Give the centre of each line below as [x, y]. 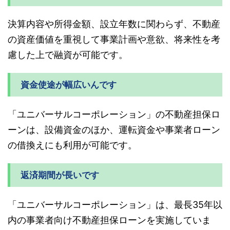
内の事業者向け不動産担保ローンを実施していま [109, 220]
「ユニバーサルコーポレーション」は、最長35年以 [115, 205]
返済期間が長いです [60, 175]
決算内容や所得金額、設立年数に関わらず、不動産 [114, 24]
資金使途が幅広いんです [69, 85]
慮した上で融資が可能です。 [68, 55]
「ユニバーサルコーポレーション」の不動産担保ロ [114, 114]
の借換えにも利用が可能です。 [72, 145]
